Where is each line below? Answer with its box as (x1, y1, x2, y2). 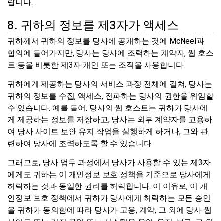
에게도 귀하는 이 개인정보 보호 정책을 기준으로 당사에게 (7, 170, 211, 180)
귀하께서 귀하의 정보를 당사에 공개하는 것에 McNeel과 (7, 37, 204, 46)
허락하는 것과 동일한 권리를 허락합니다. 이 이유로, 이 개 (7, 182, 208, 191)
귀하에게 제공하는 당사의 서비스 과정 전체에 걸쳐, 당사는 (7, 79, 212, 89)
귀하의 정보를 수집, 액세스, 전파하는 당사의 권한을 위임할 (7, 91, 214, 101)
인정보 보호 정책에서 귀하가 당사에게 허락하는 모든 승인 (7, 193, 211, 203)
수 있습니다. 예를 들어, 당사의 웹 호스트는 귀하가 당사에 (7, 103, 208, 113)
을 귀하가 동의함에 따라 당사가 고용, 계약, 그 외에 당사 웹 (7, 205, 212, 215)
